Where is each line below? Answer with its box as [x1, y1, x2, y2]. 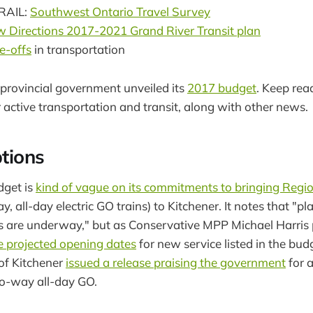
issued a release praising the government [66, 254, 286, 270]
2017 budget [187, 80, 256, 95]
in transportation [31, 42, 125, 57]
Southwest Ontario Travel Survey [30, 4, 210, 20]
